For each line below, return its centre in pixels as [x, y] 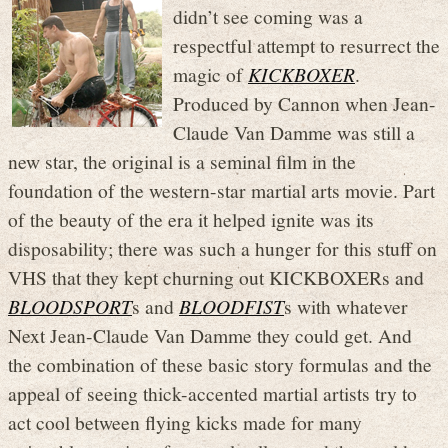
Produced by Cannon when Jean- [304, 102]
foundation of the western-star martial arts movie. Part [221, 189]
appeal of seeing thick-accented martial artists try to [212, 392]
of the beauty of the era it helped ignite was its [191, 218]
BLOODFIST [231, 305]
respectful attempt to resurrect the [306, 44]
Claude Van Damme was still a [294, 131]
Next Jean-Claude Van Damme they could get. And [210, 334]
